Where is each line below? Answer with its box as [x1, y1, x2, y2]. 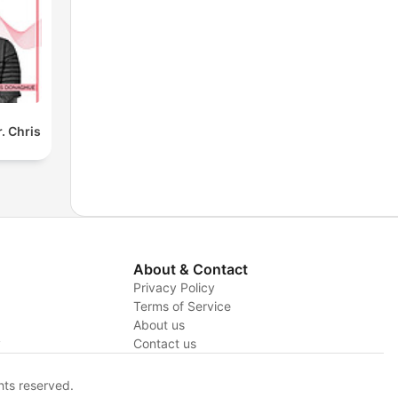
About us [132, 317, 185, 333]
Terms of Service [132, 298, 231, 314]
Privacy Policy [132, 280, 215, 296]
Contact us [132, 336, 196, 352]
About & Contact [132, 260, 248, 279]
